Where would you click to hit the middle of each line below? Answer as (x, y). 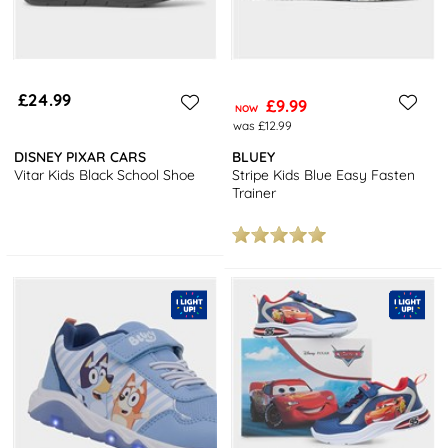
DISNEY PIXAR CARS (80, 156)
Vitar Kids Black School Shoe (105, 174)
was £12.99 (262, 125)
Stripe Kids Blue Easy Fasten (324, 174)
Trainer (254, 192)
